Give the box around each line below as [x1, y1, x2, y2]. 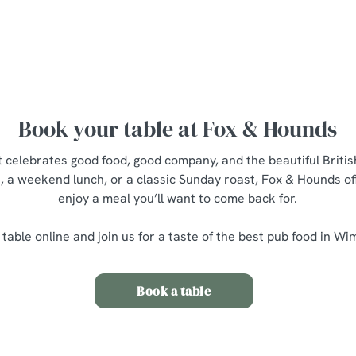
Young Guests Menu [79, 29, 195, 47]
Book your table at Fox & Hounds [18, 113, 338, 144]
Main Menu [79, 9, 144, 26]
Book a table [137, 281, 211, 300]
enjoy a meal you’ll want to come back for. [58, 189, 298, 207]
